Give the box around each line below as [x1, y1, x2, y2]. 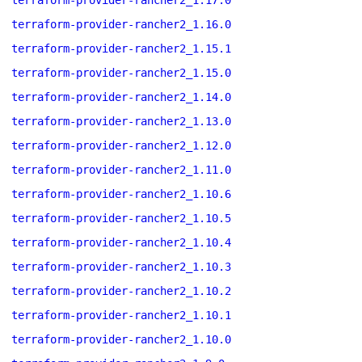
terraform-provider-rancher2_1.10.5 [11, 212, 231, 225]
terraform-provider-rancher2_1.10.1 [11, 309, 231, 322]
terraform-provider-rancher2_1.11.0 [11, 163, 231, 176]
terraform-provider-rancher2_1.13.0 [11, 115, 231, 128]
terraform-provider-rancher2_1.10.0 [11, 333, 231, 346]
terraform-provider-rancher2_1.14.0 [11, 90, 231, 103]
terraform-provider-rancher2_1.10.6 [11, 187, 231, 200]
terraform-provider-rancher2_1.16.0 [11, 18, 231, 31]
